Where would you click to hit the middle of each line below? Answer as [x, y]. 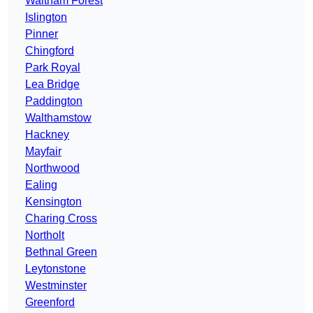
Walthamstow [58, 118]
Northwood [52, 168]
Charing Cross [61, 219]
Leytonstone [56, 269]
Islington [46, 17]
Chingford [50, 51]
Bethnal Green [61, 252]
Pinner [42, 34]
